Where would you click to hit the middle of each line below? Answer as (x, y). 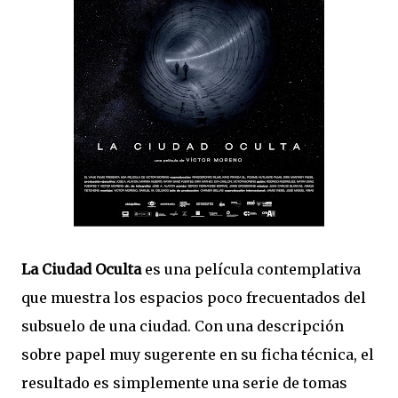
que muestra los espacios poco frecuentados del (194, 298)
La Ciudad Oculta (81, 269)
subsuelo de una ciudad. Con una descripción (183, 326)
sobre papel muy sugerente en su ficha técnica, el (198, 354)
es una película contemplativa (251, 269)
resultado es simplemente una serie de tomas (184, 383)
